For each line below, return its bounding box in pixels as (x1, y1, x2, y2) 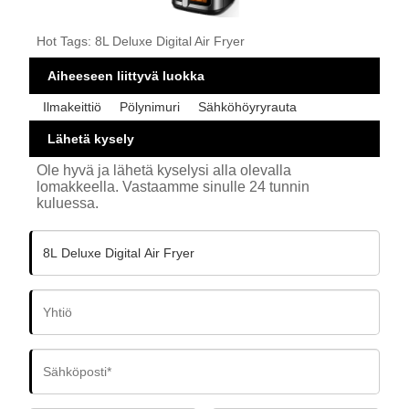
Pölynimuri (120, 100, 181, 115)
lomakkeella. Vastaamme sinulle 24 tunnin (37, 178, 310, 194)
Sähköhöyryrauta (198, 100, 298, 115)
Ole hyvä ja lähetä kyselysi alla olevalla (37, 162, 292, 178)
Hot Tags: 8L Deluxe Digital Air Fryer (37, 34, 246, 49)
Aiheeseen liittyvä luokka (47, 68, 205, 84)
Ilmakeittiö (43, 100, 102, 115)
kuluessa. (37, 194, 100, 211)
